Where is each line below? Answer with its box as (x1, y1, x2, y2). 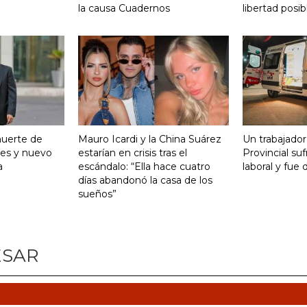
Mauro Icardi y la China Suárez (78, 133, 221, 146)
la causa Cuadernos (78, 2, 170, 15)
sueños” (78, 188, 116, 201)
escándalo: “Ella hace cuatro (78, 160, 210, 173)
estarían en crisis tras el (78, 147, 187, 160)
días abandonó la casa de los (78, 174, 212, 187)
